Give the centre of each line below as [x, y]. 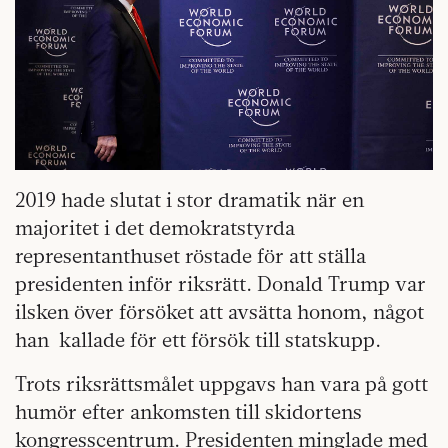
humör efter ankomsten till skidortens [188, 412]
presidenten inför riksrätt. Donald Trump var [220, 284]
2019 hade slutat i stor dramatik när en [189, 200]
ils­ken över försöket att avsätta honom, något [219, 312]
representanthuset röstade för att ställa [190, 256]
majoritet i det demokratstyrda [155, 228]
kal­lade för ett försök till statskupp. [220, 340]
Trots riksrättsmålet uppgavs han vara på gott [221, 384]
